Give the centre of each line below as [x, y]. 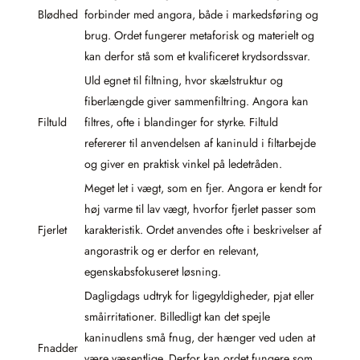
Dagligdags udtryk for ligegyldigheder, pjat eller [199, 296]
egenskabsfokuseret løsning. [153, 272]
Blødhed [58, 14]
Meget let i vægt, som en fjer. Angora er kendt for [203, 188]
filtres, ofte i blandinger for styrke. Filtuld [181, 122]
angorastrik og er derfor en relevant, [172, 251]
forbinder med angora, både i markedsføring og [201, 14]
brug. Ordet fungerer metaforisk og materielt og [199, 35]
